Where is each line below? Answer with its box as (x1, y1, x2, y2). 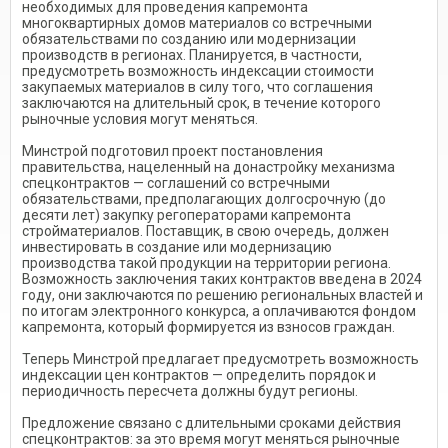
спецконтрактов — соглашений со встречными (22, 175, 330, 191)
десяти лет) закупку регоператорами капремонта (22, 207, 351, 223)
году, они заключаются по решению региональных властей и (22, 287, 423, 303)
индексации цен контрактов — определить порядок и (22, 367, 376, 383)
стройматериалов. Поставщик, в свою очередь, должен (22, 223, 389, 239)
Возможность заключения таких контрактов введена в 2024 (22, 271, 422, 287)
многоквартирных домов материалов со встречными (22, 15, 372, 31)
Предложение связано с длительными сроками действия (22, 415, 401, 431)
